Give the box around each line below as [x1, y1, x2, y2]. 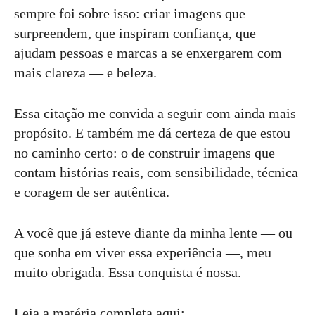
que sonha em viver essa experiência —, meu [14, 245, 271, 260]
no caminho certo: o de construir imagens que [14, 145, 275, 160]
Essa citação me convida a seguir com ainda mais [14, 105, 296, 121]
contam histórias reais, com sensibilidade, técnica [14, 165, 298, 180]
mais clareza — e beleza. [14, 65, 157, 80]
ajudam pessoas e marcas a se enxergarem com [14, 45, 282, 60]
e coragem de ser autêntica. [14, 184, 169, 200]
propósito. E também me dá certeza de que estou [14, 125, 290, 141]
